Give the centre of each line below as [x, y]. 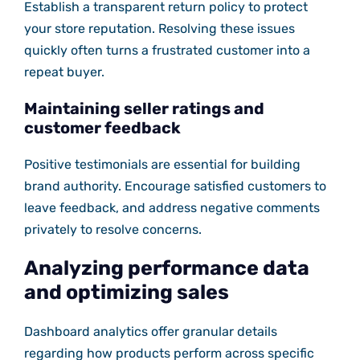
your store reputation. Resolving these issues [159, 29]
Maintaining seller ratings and [144, 109]
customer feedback [102, 128]
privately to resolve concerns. [112, 230]
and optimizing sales [126, 292]
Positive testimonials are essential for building [162, 165]
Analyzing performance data [166, 268]
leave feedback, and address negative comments [172, 208]
